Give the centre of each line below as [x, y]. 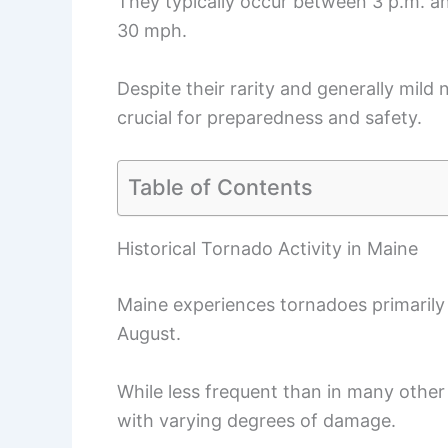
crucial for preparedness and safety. [269, 117]
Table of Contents [220, 186]
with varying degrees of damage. [256, 421]
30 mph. [152, 30]
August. [149, 334]
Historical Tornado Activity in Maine [267, 249]
